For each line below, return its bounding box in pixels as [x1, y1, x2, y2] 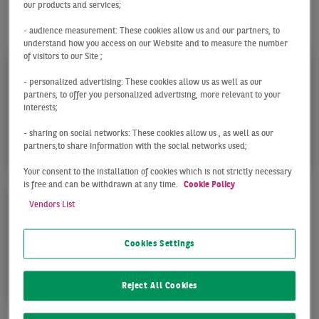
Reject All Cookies [122, 281, 197, 291]
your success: [11, 24, 81, 37]
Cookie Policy [184, 180, 236, 189]
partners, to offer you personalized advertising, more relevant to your [23, 90, 281, 100]
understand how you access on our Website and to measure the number [23, 39, 288, 48]
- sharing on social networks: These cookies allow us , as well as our [23, 129, 274, 138]
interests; [23, 103, 58, 113]
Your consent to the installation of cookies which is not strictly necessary [23, 167, 293, 177]
